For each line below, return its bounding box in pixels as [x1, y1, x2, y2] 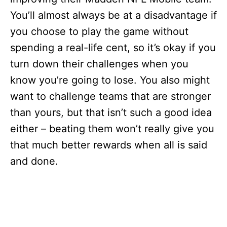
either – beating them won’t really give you [10, 123, 214, 135]
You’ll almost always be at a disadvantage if [10, 9, 217, 21]
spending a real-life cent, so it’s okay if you [10, 42, 216, 54]
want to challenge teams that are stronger [10, 90, 211, 102]
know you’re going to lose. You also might [10, 74, 210, 86]
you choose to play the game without [10, 25, 188, 37]
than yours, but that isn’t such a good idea [10, 106, 212, 119]
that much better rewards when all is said [10, 139, 207, 151]
